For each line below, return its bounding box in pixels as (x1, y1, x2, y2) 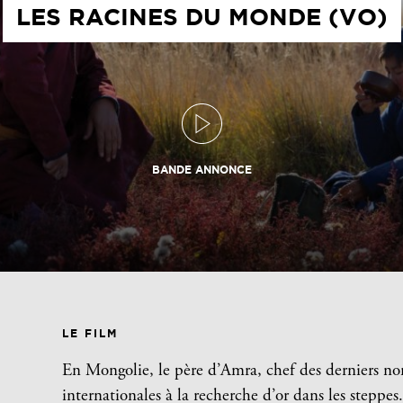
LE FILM (62, 327, 119, 339)
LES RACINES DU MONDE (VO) (15, 4, 388, 31)
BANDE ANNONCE (151, 164, 252, 176)
